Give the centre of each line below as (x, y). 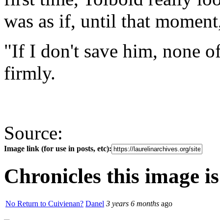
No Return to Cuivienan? (44, 203)
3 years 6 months (133, 203)
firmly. (32, 73)
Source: (36, 133)
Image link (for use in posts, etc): (58, 148)
